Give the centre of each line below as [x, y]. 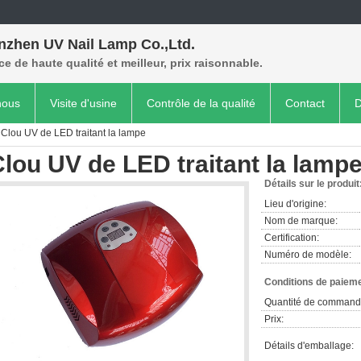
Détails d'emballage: [309, 346]
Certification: [292, 238]
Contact [305, 103]
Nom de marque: [301, 221]
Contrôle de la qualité [201, 103]
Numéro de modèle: [308, 255]
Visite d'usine [83, 103]
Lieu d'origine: [295, 204]
